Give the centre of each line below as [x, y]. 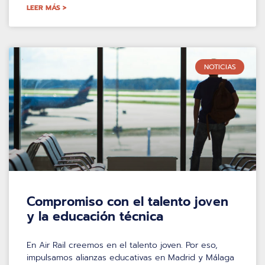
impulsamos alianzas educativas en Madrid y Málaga [130, 257]
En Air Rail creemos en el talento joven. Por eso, [122, 245]
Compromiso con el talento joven [127, 201]
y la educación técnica [95, 216]
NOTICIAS [220, 67]
